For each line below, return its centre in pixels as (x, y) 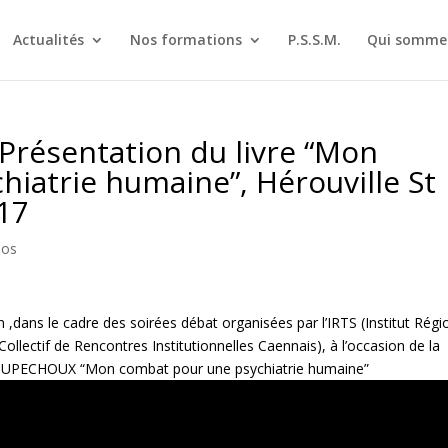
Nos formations (185, 39)
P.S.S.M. (314, 39)
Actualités (48, 39)
